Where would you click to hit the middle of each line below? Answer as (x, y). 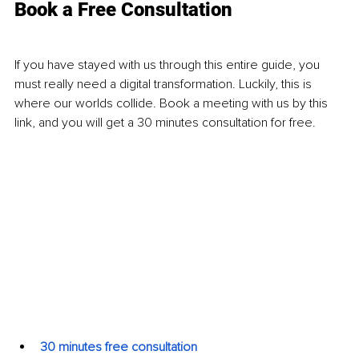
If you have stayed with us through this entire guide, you (169, 65)
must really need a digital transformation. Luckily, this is (165, 85)
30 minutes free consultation (119, 347)
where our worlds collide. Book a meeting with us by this (173, 104)
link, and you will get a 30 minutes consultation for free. (167, 123)
